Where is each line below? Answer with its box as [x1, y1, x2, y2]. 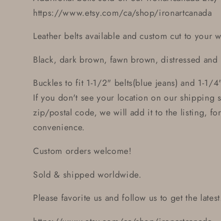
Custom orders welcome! [33, 144, 132, 157]
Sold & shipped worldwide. [33, 168, 142, 181]
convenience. [33, 121, 85, 134]
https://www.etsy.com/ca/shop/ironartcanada [33, 6, 212, 19]
